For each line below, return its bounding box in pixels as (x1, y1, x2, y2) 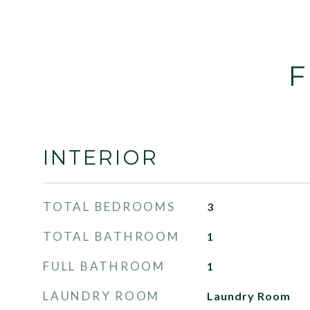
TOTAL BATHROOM (43, 229, 180, 244)
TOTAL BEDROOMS (43, 199, 176, 214)
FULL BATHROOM (43, 259, 165, 273)
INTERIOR (43, 145, 158, 170)
